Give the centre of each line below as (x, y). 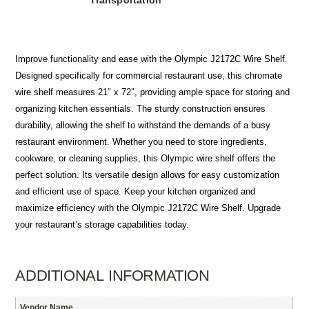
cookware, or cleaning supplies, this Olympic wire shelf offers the (146, 158)
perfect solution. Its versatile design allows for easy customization (148, 175)
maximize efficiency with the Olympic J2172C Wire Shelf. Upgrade (148, 208)
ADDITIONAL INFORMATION (112, 275)
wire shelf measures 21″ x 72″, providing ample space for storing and (153, 92)
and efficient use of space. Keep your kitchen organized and (136, 191)
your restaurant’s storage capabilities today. (102, 224)
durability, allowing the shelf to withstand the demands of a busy (143, 125)
